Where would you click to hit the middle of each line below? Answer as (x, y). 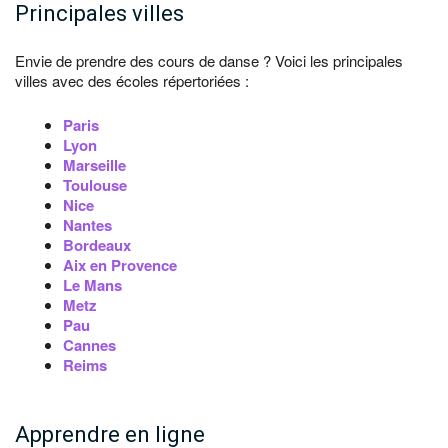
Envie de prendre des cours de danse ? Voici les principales (209, 60)
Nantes (87, 225)
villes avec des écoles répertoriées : (132, 80)
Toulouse (95, 185)
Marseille (94, 165)
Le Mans (92, 285)
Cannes (89, 345)
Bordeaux (97, 245)
